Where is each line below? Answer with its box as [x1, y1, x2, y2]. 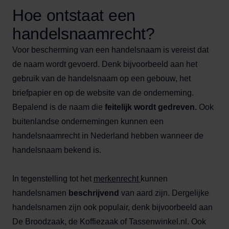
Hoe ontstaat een [12, 6, 135, 25]
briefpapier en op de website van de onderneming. [12, 88, 194, 97]
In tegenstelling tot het [12, 174, 94, 183]
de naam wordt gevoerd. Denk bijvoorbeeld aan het [12, 60, 197, 68]
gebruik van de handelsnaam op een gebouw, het [12, 74, 191, 83]
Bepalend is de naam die [12, 103, 103, 111]
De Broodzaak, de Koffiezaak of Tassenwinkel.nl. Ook [12, 217, 206, 226]
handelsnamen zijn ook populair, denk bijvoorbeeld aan [12, 203, 213, 212]
